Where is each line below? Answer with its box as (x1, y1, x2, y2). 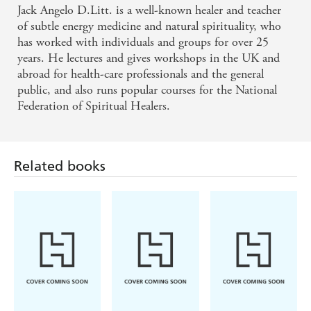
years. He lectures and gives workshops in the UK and (17, 50, 280, 67)
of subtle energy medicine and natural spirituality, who (17, 18, 281, 35)
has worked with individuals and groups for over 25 (17, 34, 269, 51)
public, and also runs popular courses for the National (17, 82, 277, 99)
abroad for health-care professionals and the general (17, 66, 264, 83)
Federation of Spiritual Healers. (17, 98, 170, 115)
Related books (14, 158, 106, 175)
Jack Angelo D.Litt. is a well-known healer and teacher (17, 2, 281, 19)
